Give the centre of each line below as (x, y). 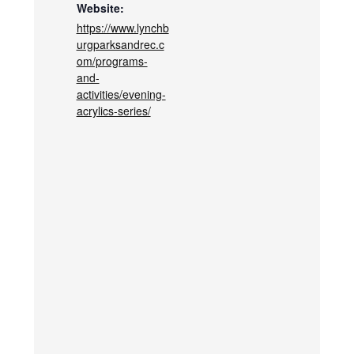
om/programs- (112, 61)
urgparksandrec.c (120, 45)
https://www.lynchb (122, 28)
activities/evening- (121, 94)
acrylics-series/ (113, 111)
